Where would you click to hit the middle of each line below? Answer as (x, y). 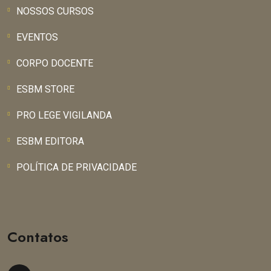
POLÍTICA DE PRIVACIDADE (77, 168)
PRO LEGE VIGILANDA (64, 116)
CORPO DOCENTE (55, 64)
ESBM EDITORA (50, 142)
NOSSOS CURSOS (55, 11)
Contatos (38, 237)
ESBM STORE (45, 90)
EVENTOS (37, 38)
